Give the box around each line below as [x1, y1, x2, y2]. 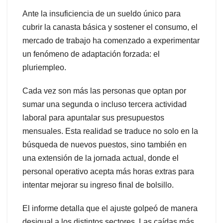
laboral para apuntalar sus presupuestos [22, 113, 164, 122]
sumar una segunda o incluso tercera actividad [22, 100, 187, 109]
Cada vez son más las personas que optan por [22, 86, 186, 95]
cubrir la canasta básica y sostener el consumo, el [22, 22, 198, 31]
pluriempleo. [22, 63, 66, 72]
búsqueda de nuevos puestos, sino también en [22, 140, 187, 149]
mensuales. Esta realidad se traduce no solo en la [22, 126, 198, 135]
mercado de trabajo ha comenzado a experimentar [22, 36, 200, 45]
